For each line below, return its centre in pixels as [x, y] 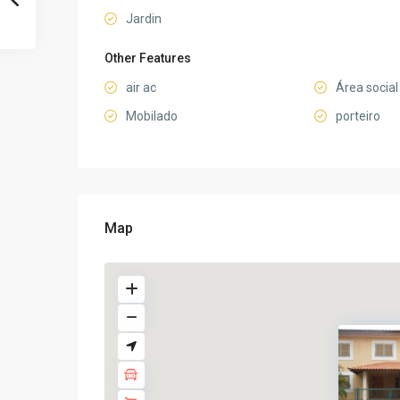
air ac [141, 88]
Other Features [148, 58]
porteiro [358, 117]
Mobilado [152, 117]
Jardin [144, 19]
